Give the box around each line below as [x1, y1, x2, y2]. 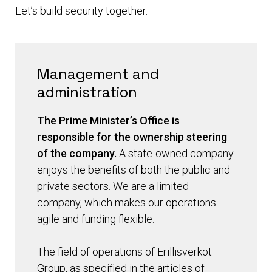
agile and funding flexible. [37, 212, 154, 226]
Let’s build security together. [15, 4, 148, 18]
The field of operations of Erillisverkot [37, 245, 212, 259]
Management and [37, 64, 159, 84]
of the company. [37, 147, 117, 160]
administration [37, 83, 137, 102]
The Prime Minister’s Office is [37, 114, 180, 127]
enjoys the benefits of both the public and [37, 163, 230, 177]
